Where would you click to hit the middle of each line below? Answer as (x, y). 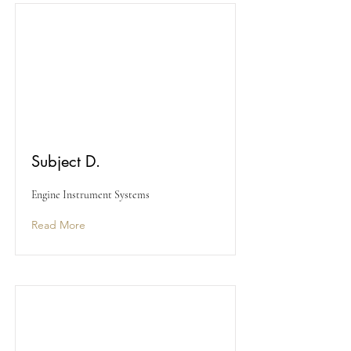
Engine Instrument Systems (90, 195)
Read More (58, 225)
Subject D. (66, 161)
